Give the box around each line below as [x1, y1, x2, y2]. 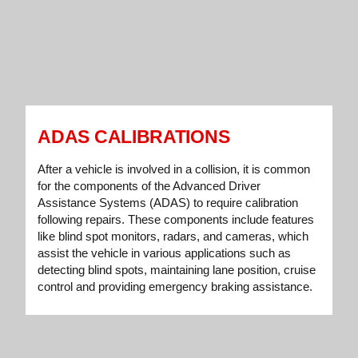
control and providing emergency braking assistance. [38, 280, 313, 294]
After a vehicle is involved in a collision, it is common [38, 162, 311, 177]
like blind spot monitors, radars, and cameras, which [38, 229, 309, 244]
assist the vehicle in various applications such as [38, 246, 292, 261]
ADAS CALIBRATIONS [38, 126, 230, 148]
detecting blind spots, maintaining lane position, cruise [38, 263, 316, 277]
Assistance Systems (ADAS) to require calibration [38, 196, 299, 210]
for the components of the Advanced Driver [38, 179, 261, 193]
